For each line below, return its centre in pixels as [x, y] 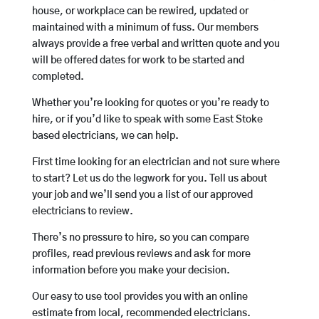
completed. [58, 77]
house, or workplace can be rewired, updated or [140, 12]
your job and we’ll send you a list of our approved [142, 195]
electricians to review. [82, 212]
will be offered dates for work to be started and [138, 61]
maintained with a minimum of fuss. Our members [145, 28]
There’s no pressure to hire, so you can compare [140, 238]
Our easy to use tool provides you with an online [140, 297]
